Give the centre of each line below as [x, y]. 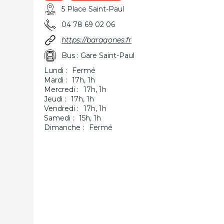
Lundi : [56, 70]
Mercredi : [61, 89]
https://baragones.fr [97, 40]
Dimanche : [64, 127]
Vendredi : [61, 108]
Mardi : [56, 80]
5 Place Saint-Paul [93, 9]
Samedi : [59, 118]
